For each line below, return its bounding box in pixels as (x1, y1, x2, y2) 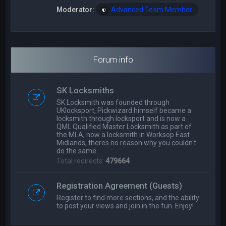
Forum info (93, 54, 133, 65)
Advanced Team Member (111, 6, 193, 14)
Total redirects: (56, 157, 106, 165)
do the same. (56, 147, 98, 155)
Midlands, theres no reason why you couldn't (56, 139, 197, 147)
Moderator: (56, 6, 95, 14)
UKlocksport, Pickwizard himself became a (56, 106, 192, 115)
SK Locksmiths (56, 85, 115, 95)
